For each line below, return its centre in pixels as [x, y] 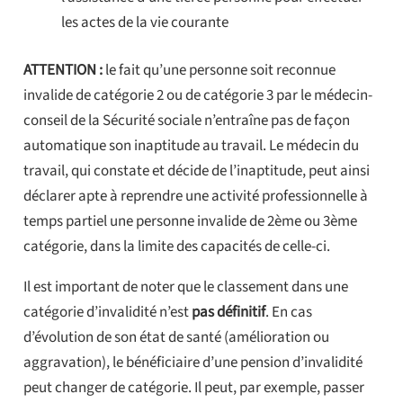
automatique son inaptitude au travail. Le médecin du [191, 146]
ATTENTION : [63, 71]
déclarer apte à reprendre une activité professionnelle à [195, 197]
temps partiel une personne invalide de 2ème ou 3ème [190, 222]
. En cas [288, 313]
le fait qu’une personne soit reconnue [219, 71]
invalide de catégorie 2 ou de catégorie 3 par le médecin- [197, 96]
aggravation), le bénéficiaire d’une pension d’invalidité [193, 363]
